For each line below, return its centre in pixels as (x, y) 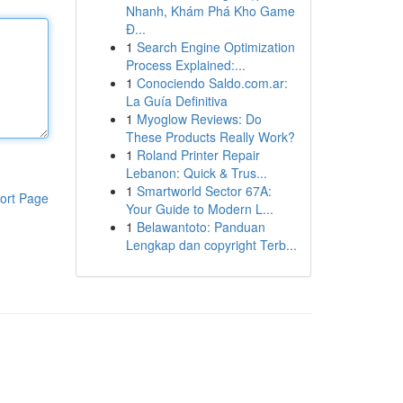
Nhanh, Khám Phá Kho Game (210, 11)
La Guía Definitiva (176, 101)
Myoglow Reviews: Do (199, 119)
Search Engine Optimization (215, 47)
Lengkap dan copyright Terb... (211, 245)
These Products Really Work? (210, 137)
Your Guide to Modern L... (199, 209)
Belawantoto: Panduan (201, 227)
